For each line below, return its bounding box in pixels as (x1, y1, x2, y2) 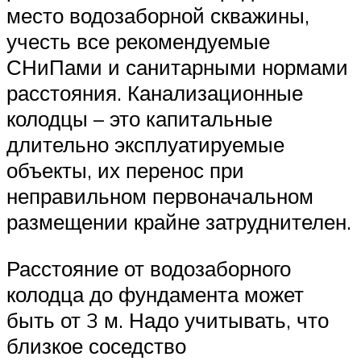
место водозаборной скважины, (6, 2, 309, 29)
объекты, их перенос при (6, 157, 244, 184)
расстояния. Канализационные (6, 80, 303, 106)
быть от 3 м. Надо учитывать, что (6, 306, 329, 333)
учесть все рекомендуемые (6, 28, 270, 55)
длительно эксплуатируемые (6, 131, 284, 158)
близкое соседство (6, 332, 186, 359)
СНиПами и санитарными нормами (6, 54, 348, 81)
